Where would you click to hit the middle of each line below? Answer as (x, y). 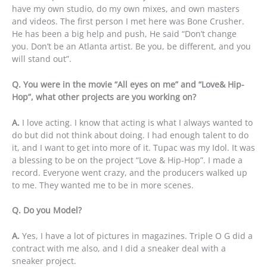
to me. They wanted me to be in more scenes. (103, 185)
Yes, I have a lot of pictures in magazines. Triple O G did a (136, 236)
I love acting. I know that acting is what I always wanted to (136, 122)
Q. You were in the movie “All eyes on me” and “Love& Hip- (128, 84)
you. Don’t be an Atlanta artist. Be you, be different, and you (131, 46)
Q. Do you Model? (47, 210)
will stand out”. (42, 58)
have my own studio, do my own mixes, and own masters (126, 8)
